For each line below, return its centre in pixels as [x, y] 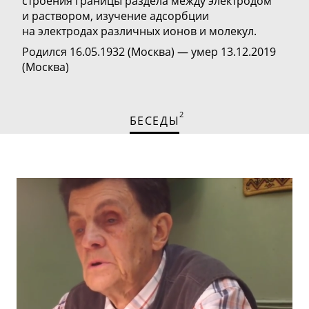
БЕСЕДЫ [154, 121]
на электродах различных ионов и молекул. [139, 31]
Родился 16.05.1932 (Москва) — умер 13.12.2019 [149, 52]
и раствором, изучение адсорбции [116, 16]
